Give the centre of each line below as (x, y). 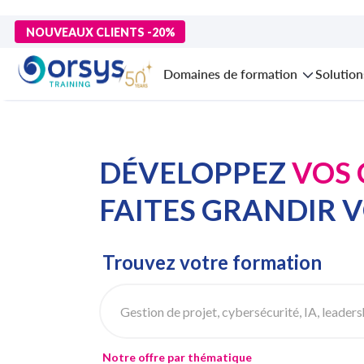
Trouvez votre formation (212, 262)
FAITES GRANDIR (218, 210)
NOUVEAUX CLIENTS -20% (101, 32)
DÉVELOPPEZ (193, 172)
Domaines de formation (230, 74)
